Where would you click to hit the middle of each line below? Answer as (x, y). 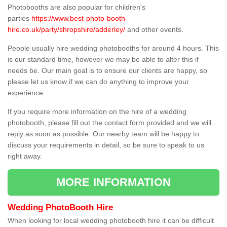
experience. (26, 93)
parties (20, 18)
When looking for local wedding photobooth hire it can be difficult (111, 221)
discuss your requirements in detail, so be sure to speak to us (106, 145)
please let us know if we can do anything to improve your (98, 82)
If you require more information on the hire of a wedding (97, 112)
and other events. (154, 30)
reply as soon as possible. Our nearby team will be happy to (103, 134)
